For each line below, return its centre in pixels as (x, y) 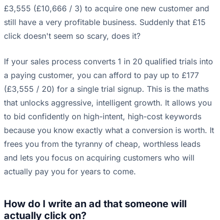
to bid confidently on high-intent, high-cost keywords (103, 117)
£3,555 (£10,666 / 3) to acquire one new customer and (107, 9)
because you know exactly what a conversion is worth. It (109, 130)
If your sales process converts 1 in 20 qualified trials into (109, 62)
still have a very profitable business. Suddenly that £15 (105, 22)
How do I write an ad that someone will (95, 204)
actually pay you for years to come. (70, 172)
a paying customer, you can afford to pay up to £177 (101, 75)
